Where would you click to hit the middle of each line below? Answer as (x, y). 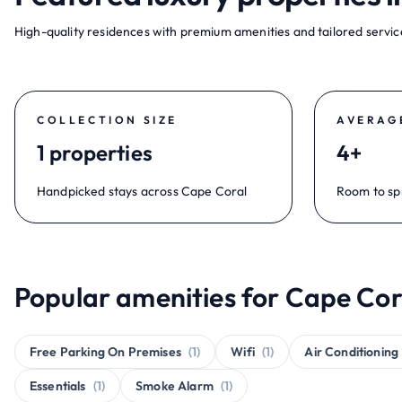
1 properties (95, 153)
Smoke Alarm (175, 386)
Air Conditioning (352, 352)
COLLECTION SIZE (107, 120)
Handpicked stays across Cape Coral (142, 191)
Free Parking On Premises (105, 352)
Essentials (58, 386)
